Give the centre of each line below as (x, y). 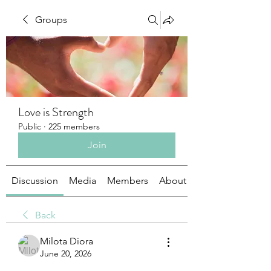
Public (30, 126)
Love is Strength (56, 112)
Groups (51, 20)
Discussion (35, 181)
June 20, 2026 (66, 253)
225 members (74, 126)
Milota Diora (67, 241)
